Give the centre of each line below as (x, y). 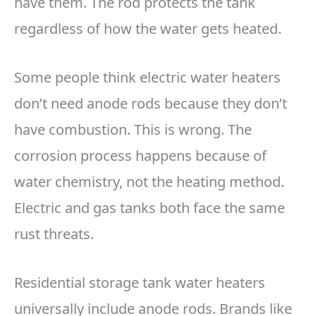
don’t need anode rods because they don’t (151, 104)
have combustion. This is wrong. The (133, 130)
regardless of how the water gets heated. (148, 29)
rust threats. (54, 234)
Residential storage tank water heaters (140, 283)
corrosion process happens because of (140, 156)
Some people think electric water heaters (147, 78)
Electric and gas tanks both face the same (150, 208)
